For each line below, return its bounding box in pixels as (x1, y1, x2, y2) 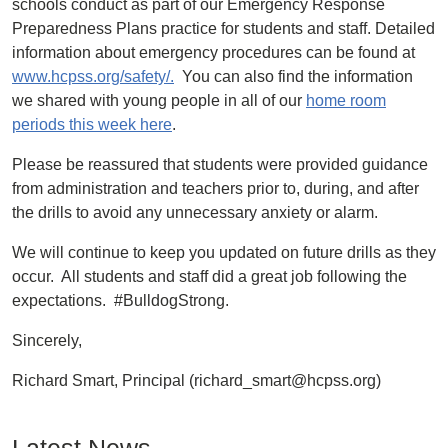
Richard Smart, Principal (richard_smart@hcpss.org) (12, 372, 381, 389)
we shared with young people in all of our (12, 92, 306, 109)
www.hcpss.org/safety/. (12, 68, 174, 85)
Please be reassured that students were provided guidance (12, 156, 428, 173)
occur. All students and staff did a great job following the (12, 268, 407, 285)
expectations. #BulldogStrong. (12, 292, 229, 309)
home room (306, 92, 386, 109)
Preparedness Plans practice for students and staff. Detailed (12, 20, 435, 37)
